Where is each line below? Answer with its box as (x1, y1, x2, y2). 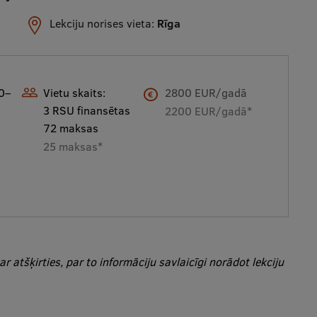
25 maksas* (43, 139, 103, 154)
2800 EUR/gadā (165, 85, 247, 100)
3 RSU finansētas (43, 103, 131, 118)
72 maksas (43, 120, 99, 136)
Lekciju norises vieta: (50, 16, 158, 31)
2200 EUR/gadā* (165, 103, 252, 119)
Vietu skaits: (43, 85, 106, 100)
